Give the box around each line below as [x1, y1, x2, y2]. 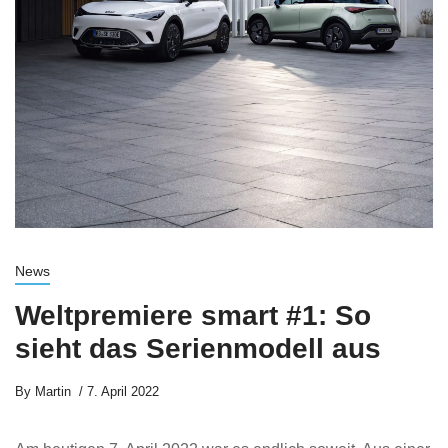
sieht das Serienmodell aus [15, 333, 381, 364]
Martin [31, 384, 71, 399]
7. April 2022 [87, 384, 159, 399]
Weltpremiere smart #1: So [15, 300, 371, 331]
